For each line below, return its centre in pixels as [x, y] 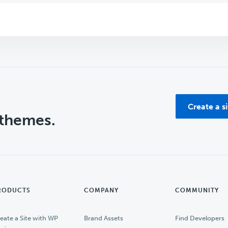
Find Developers [200, 218]
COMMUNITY [197, 190]
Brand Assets [104, 218]
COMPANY [102, 190]
